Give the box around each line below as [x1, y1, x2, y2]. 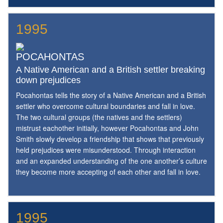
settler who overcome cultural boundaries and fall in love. [16, 101, 195, 111]
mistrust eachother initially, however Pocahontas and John [16, 122, 199, 133]
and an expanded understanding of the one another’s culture [16, 155, 207, 166]
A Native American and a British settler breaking [16, 65, 205, 75]
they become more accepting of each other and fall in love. [16, 166, 201, 177]
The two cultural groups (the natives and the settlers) [16, 111, 182, 122]
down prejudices [16, 75, 81, 86]
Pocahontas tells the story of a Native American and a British [16, 90, 206, 100]
